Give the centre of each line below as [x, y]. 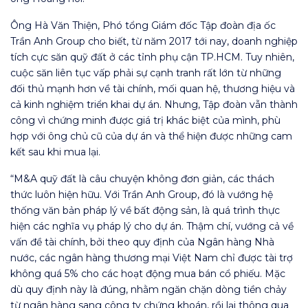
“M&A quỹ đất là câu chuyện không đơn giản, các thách [142, 179]
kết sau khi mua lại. [55, 152]
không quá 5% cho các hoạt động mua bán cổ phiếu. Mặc [148, 274]
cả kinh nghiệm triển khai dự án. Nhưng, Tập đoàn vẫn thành [154, 105]
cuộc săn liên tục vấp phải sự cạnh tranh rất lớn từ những [146, 73]
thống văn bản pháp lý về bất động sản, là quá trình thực [145, 211]
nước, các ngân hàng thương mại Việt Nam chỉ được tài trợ [152, 258]
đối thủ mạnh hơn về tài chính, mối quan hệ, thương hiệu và [153, 89]
